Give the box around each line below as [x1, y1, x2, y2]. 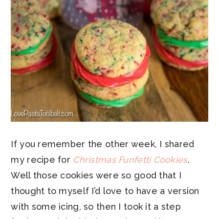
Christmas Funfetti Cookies [73, 154, 188, 165]
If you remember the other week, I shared [11, 139, 195, 150]
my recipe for [11, 154, 73, 165]
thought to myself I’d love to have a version [11, 186, 199, 197]
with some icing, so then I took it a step [11, 201, 181, 212]
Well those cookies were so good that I [11, 170, 182, 181]
